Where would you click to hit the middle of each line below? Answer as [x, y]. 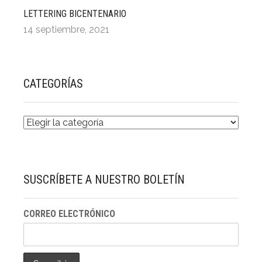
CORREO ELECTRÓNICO [69, 214]
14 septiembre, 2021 [66, 30]
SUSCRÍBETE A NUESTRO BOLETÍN [104, 180]
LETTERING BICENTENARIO [75, 14]
